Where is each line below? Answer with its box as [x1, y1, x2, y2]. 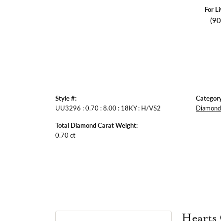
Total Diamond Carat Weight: [55, 120, 138, 130]
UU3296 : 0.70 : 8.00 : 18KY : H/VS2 [55, 103, 161, 112]
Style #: [55, 93, 76, 103]
